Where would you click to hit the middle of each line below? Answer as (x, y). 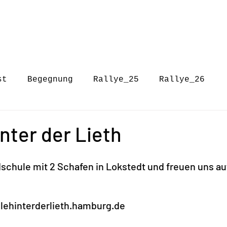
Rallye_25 (116, 80)
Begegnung (50, 80)
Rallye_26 (182, 80)
